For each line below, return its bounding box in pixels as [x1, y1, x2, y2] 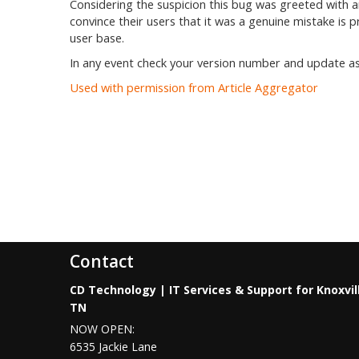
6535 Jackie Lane [70, 339, 157, 354]
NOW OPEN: [70, 321, 135, 337]
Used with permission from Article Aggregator [70, 80, 318, 95]
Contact [70, 250, 134, 272]
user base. [70, 30, 124, 46]
